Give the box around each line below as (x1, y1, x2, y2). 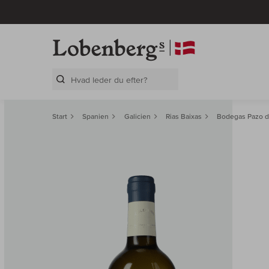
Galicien (124, 112, 151, 121)
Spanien (82, 112, 109, 121)
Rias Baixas (165, 112, 202, 121)
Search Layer (54, 88, 108, 100)
